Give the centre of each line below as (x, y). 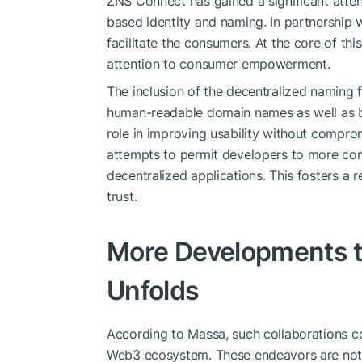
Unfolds (153, 291)
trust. (122, 197)
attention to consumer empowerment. (219, 64)
